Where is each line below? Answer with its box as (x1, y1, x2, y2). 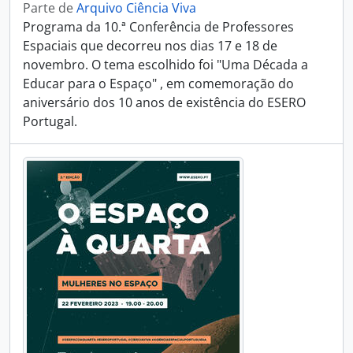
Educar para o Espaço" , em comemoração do (23, 75, 294, 92)
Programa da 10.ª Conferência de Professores (23, 18, 294, 35)
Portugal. (23, 113, 77, 130)
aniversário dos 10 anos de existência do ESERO (23, 94, 306, 111)
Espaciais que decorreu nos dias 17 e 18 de (23, 37, 277, 54)
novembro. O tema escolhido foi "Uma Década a (23, 56, 308, 73)
